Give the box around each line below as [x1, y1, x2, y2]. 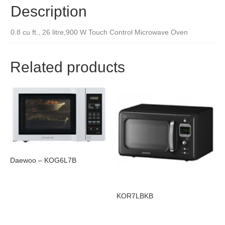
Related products [10, 59, 125, 76]
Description [11, 3, 87, 20]
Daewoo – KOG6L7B [10, 156, 76, 164]
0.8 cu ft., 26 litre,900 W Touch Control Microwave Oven [11, 28, 188, 37]
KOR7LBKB [117, 191, 154, 200]
